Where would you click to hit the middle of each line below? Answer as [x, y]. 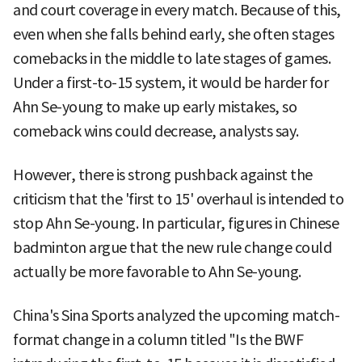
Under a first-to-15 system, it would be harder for [170, 82]
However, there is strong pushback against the [163, 175]
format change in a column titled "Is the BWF [158, 339]
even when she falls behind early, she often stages [173, 34]
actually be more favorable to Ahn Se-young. [157, 271]
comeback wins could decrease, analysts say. [156, 131]
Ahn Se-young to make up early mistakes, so [155, 107]
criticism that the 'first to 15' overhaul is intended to [178, 199]
